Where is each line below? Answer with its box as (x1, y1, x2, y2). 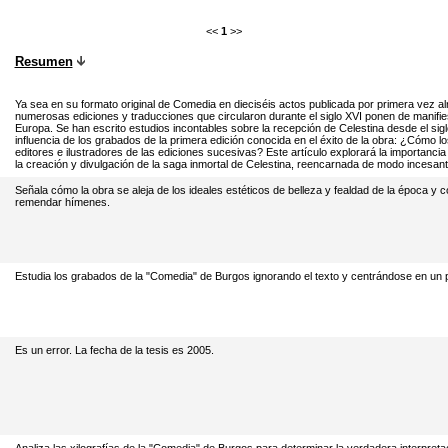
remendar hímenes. (14, 196, 110, 208)
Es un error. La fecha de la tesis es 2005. (14, 344, 214, 356)
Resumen (14, 54, 73, 69)
